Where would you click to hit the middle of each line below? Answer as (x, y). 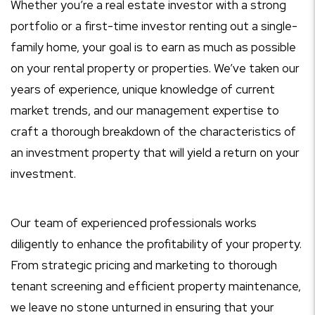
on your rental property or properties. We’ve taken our (155, 68)
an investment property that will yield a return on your (155, 153)
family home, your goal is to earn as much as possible (153, 47)
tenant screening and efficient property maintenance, (156, 286)
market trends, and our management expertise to (145, 110)
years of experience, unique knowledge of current (143, 89)
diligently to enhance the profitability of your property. (156, 244)
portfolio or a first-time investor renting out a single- (154, 26)
